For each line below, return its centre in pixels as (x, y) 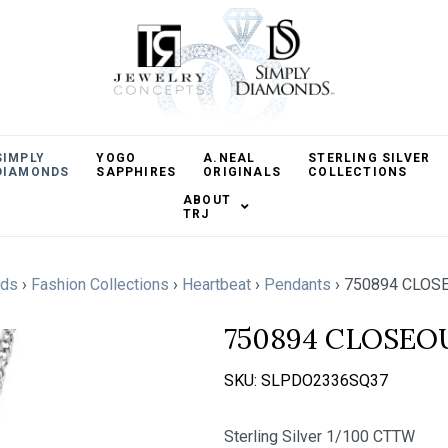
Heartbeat (216, 284)
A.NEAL (229, 158)
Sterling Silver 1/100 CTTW (319, 436)
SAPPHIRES (136, 172)
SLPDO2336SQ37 (324, 380)
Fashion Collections (100, 284)
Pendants (297, 284)
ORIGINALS (242, 172)
